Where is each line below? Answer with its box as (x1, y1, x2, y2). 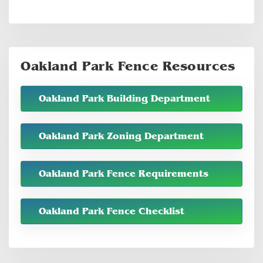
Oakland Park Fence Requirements (39, 168, 208, 179)
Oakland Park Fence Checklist (39, 205, 184, 217)
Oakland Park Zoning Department (39, 130, 204, 141)
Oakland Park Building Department (39, 93, 210, 104)
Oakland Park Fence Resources (21, 59, 235, 74)
